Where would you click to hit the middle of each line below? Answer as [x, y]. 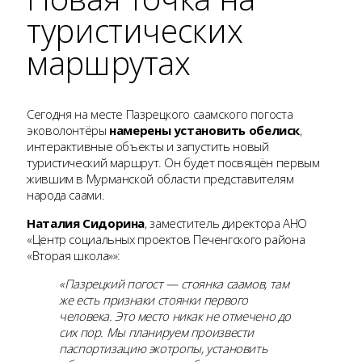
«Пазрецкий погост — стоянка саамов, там [174, 284]
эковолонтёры [68, 130]
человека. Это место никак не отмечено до [175, 316]
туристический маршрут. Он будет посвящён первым [173, 163]
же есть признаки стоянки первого [154, 300]
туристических [135, 31]
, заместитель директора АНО [226, 223]
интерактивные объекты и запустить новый [148, 147]
